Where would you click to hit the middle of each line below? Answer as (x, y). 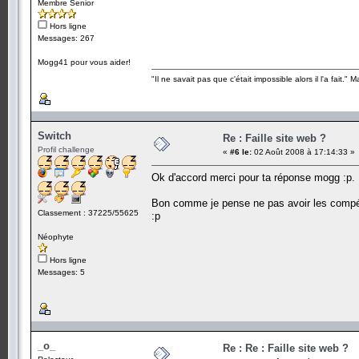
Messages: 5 (61, 272)
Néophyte (56, 236)
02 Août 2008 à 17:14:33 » (303, 151)
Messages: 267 (66, 38)
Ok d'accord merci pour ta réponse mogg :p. (253, 177)
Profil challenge (66, 149)
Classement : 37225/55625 (88, 212)
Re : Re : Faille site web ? (286, 348)
